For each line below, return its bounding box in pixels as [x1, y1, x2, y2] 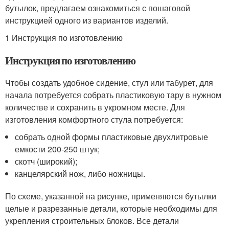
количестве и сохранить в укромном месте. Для [5, 101, 185, 113]
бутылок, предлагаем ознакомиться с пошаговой [5, 2, 190, 14]
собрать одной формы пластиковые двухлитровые [15, 130, 209, 143]
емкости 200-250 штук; [15, 143, 100, 155]
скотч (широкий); [15, 155, 78, 167]
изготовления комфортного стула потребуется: [5, 113, 183, 125]
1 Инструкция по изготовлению [5, 31, 123, 43]
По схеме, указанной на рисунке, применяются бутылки [5, 190, 216, 202]
